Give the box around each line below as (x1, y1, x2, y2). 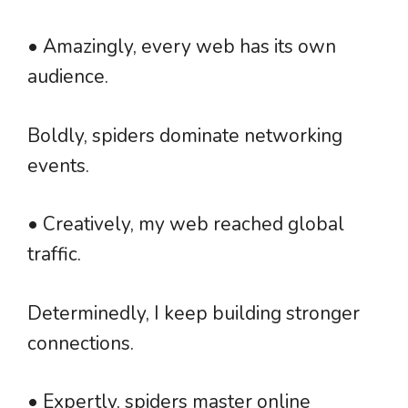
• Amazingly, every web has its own (27, 34, 336, 60)
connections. (27, 330, 134, 356)
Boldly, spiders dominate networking (27, 122, 342, 148)
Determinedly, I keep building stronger (27, 300, 360, 326)
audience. (27, 64, 108, 90)
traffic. (27, 241, 81, 268)
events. (27, 152, 89, 178)
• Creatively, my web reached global (27, 211, 344, 238)
